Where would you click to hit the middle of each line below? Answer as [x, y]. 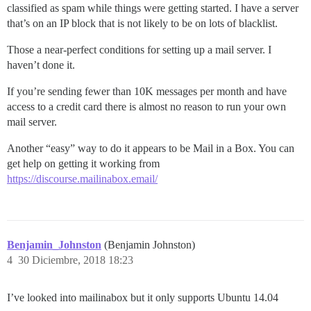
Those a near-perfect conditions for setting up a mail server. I [139, 50]
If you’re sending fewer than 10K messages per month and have [147, 91]
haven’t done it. [41, 65]
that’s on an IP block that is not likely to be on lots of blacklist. [142, 23]
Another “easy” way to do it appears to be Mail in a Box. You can [151, 148]
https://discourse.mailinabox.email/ [82, 179]
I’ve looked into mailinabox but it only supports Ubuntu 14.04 [143, 297]
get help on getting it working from [83, 163]
